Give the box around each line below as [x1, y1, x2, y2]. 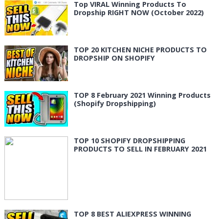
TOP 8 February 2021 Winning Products [73, 90, 211, 100]
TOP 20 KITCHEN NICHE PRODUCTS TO [73, 44, 207, 54]
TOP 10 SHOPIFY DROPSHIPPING [73, 135, 185, 145]
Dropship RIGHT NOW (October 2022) [73, 7, 204, 17]
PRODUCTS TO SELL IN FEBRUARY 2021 [73, 144, 207, 153]
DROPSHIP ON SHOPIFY [73, 53, 155, 63]
